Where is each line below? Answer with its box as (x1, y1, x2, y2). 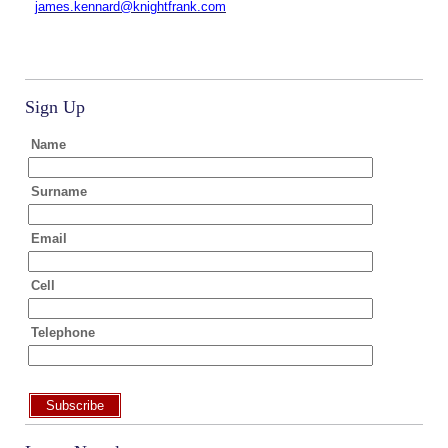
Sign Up (25, 96, 85, 117)
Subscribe (46, 398, 104, 414)
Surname (31, 184, 87, 200)
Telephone (31, 325, 95, 341)
